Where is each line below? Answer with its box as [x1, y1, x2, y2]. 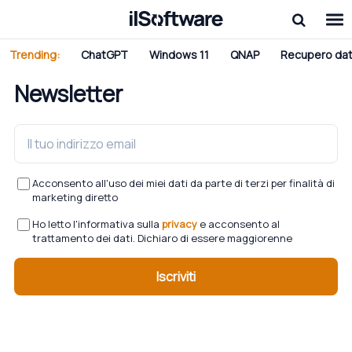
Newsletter [14, 79, 123, 108]
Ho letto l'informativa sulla [32, 217, 162, 231]
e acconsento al [197, 217, 280, 231]
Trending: [9, 47, 60, 62]
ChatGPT [81, 47, 128, 62]
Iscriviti [156, 268, 196, 285]
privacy [162, 217, 197, 231]
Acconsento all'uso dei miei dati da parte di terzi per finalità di [32, 176, 335, 190]
